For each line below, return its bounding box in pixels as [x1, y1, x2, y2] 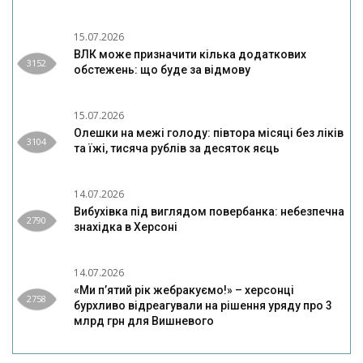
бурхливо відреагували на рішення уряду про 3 [74, 299, 332, 313]
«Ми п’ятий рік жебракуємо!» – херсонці [74, 284, 294, 297]
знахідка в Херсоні [74, 220, 177, 234]
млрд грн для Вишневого [74, 314, 214, 328]
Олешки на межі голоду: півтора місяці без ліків [74, 126, 344, 140]
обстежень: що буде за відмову [74, 63, 250, 77]
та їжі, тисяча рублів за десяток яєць [74, 142, 280, 156]
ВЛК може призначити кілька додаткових [74, 48, 306, 62]
